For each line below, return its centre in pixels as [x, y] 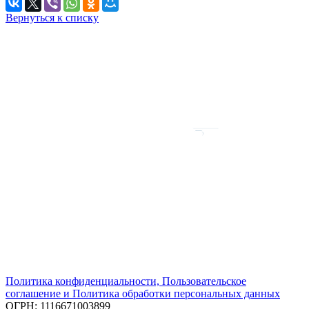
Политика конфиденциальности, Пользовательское [126, 281]
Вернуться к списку [52, 17]
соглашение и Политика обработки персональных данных [143, 293]
